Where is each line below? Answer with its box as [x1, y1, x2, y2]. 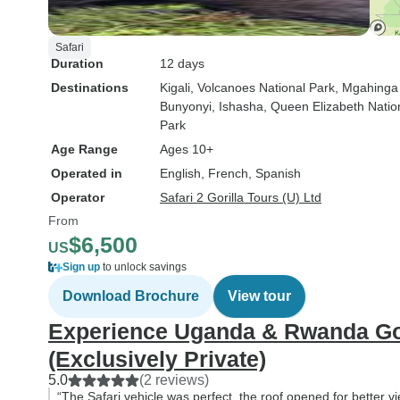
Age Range [51, 142, 118, 156]
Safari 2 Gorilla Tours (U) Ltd [160, 190, 321, 204]
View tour [228, 288, 291, 304]
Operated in [51, 166, 122, 180]
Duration [51, 56, 104, 71]
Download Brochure [62, 288, 199, 304]
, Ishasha [212, 99, 263, 113]
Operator [51, 190, 104, 204]
